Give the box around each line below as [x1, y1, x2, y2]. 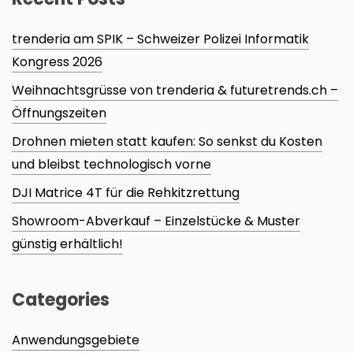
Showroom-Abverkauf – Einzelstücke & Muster [12, 212, 300, 231]
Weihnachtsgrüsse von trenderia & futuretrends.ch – [12, 81, 338, 100]
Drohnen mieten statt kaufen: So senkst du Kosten [12, 132, 322, 151]
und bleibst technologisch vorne [12, 155, 211, 174]
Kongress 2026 [12, 53, 102, 72]
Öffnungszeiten [12, 104, 106, 123]
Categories [12, 288, 110, 313]
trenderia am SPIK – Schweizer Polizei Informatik [12, 30, 309, 49]
